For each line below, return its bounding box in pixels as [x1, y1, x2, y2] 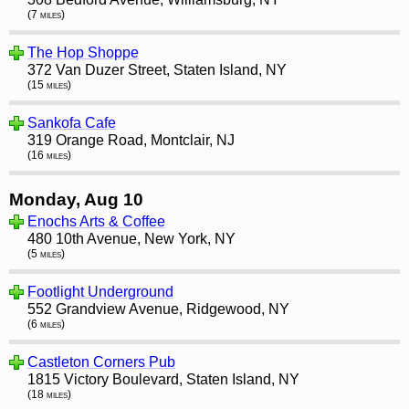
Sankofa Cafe [27, 115, 116, 131]
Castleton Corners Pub [27, 353, 175, 370]
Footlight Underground [27, 283, 173, 299]
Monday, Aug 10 [9, 189, 143, 209]
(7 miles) [27, 8, 65, 22]
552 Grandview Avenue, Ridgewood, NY [27, 300, 289, 317]
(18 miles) [27, 387, 71, 401]
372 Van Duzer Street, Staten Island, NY [27, 62, 287, 79]
